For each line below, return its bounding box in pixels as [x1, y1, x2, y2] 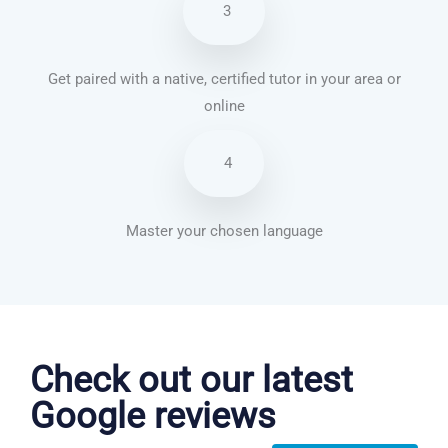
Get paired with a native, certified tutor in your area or [47, 70, 401, 89]
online [203, 97, 245, 116]
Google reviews [30, 395, 276, 438]
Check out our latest [30, 359, 353, 402]
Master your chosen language [125, 222, 323, 241]
